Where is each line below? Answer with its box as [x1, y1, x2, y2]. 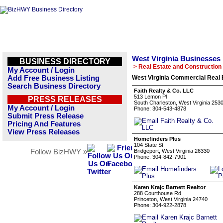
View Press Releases [7, 128, 80, 136]
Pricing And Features [7, 120, 81, 128]
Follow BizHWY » [30, 148, 87, 156]
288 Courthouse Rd [134, 190, 181, 196]
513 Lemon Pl [134, 94, 167, 100]
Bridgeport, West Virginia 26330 [134, 148, 210, 154]
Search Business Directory [7, 82, 101, 90]
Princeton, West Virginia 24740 [134, 196, 208, 202]
